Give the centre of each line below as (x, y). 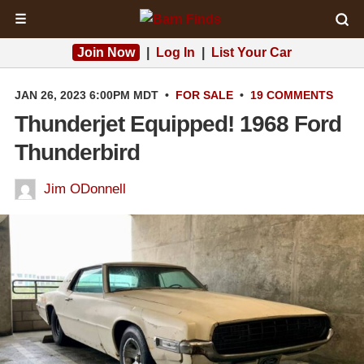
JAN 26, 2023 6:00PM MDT (87, 95)
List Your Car (251, 52)
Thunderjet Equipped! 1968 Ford (178, 124)
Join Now (106, 52)
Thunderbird (77, 152)
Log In (175, 52)
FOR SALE (204, 95)
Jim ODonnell (85, 189)
